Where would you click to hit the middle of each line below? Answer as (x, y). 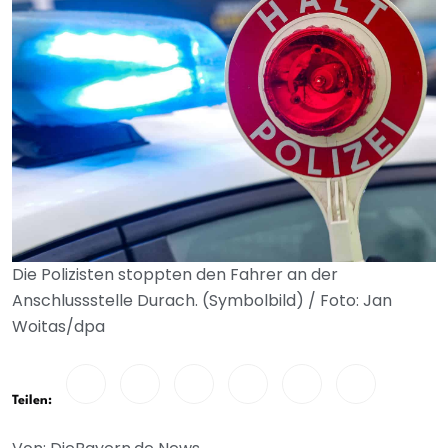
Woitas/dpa (58, 326)
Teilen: (32, 400)
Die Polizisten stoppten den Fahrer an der (175, 274)
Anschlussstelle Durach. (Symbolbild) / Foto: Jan (202, 300)
